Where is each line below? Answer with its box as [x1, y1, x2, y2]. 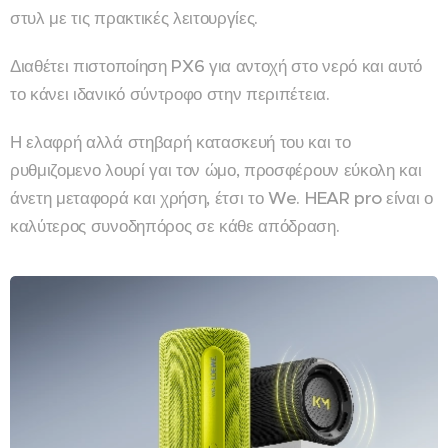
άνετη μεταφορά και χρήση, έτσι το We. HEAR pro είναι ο [10, 187, 433, 210]
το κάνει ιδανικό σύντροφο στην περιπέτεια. [10, 83, 335, 106]
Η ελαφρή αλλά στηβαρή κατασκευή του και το [10, 131, 351, 154]
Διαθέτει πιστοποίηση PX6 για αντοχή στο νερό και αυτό [10, 55, 423, 78]
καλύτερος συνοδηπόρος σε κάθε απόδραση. [10, 215, 345, 238]
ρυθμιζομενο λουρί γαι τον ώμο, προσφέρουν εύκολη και [10, 159, 422, 182]
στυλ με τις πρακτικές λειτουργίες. [10, 7, 263, 30]
